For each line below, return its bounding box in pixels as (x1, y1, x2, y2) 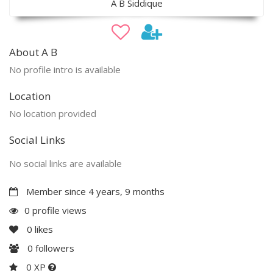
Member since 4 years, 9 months (24, 185, 165, 197)
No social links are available (9, 157, 122, 169)
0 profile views (24, 204, 87, 216)
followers (33, 241, 74, 254)
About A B (9, 44, 57, 59)
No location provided (9, 107, 96, 119)
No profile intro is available (9, 63, 121, 76)
